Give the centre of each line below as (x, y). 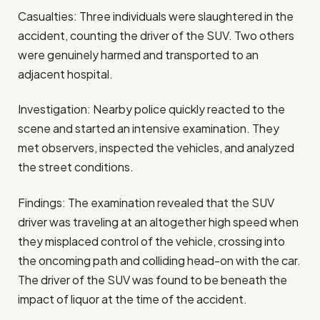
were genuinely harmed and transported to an (138, 54)
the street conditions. (76, 167)
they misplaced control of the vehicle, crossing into (151, 241)
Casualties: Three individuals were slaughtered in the (156, 16)
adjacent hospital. (65, 74)
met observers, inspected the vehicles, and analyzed (156, 148)
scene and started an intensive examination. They (149, 129)
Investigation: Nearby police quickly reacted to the (151, 109)
